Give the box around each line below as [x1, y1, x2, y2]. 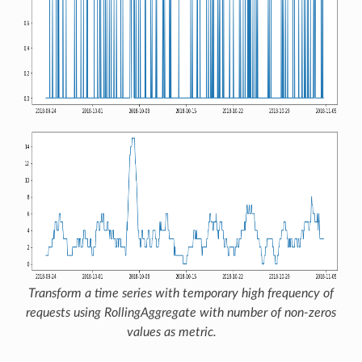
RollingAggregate [104, 305, 196, 319]
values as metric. [127, 325, 217, 339]
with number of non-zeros [196, 305, 336, 319]
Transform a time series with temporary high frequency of [28, 286, 334, 300]
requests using [26, 305, 104, 319]
